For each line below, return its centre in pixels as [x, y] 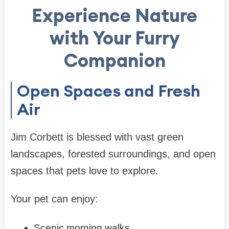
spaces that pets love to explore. [85, 170]
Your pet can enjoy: [54, 199]
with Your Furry [114, 38]
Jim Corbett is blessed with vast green [97, 137]
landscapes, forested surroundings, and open [113, 154]
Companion [114, 60]
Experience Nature [114, 15]
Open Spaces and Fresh [109, 90]
